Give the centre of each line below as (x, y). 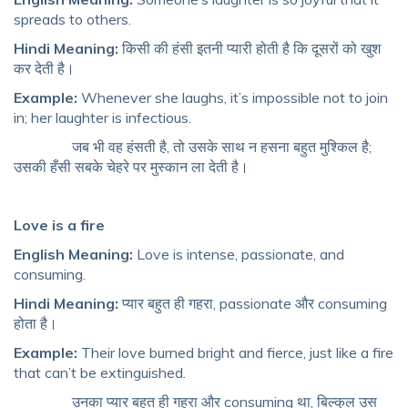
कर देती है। (44, 69)
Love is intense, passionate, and (240, 255)
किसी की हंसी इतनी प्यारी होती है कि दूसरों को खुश (250, 49)
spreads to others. (72, 20)
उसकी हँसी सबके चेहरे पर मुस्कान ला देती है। (133, 167)
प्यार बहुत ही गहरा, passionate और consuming (253, 304)
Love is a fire (59, 225)
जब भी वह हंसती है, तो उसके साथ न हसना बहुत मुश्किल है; (193, 147)
